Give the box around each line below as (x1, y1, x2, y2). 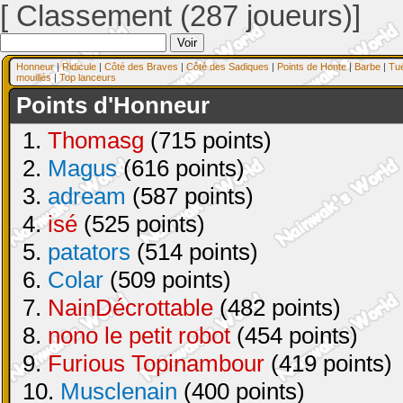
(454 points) (230, 322, 358, 349)
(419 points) (264, 350, 392, 377)
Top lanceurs (59, 72, 116, 83)
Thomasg (48, 127, 144, 154)
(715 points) (144, 127, 272, 154)
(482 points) (213, 294, 341, 321)
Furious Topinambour (48, 350, 264, 377)
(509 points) (103, 266, 231, 293)
